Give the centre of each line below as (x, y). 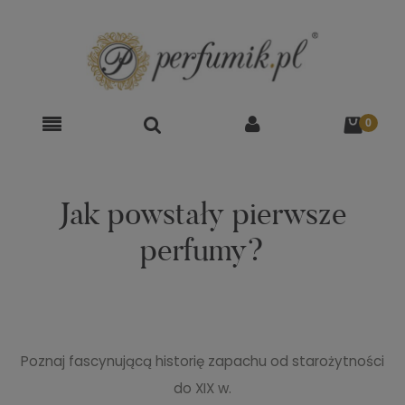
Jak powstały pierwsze (202, 213)
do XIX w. (202, 389)
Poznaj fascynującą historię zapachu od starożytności (202, 362)
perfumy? (202, 250)
